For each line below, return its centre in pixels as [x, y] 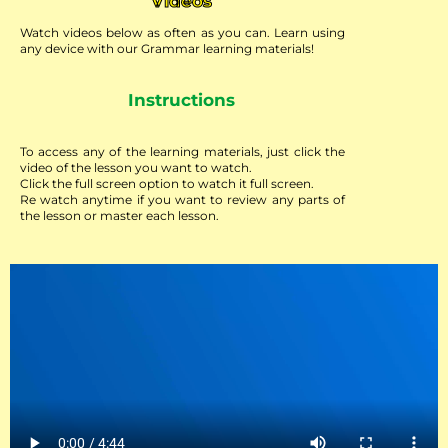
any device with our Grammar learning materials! [167, 48]
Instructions [181, 99]
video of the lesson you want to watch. [136, 167]
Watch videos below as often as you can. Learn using [182, 32]
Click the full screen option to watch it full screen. [167, 183]
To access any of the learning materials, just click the [182, 151]
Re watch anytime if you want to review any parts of [182, 199]
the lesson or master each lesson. [119, 215]
